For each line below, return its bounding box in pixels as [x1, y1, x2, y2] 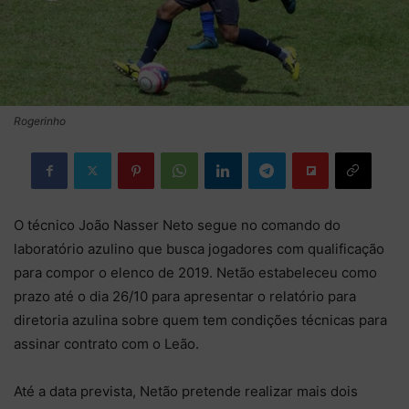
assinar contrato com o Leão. [14, 334, 199, 352]
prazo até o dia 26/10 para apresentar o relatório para [14, 287, 356, 305]
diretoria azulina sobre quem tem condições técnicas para [14, 310, 387, 329]
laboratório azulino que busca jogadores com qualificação [14, 239, 384, 257]
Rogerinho [14, 113, 66, 128]
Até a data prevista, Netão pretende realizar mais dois [14, 382, 358, 400]
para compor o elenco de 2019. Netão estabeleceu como [14, 263, 377, 281]
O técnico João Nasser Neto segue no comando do [14, 215, 341, 234]
